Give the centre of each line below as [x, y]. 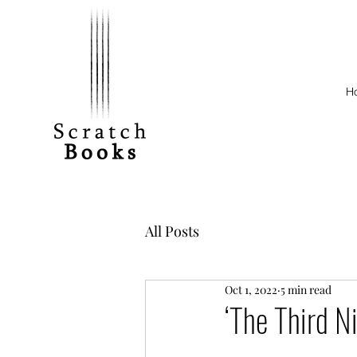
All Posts [172, 231]
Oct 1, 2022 [251, 290]
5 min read [306, 290]
